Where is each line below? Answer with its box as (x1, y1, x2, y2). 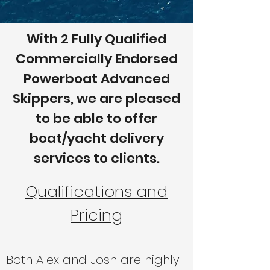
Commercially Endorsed (15, 49, 178, 68)
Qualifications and (25, 181, 168, 202)
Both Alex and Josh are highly (6, 251, 180, 268)
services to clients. (33, 149, 160, 168)
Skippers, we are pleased (13, 89, 180, 108)
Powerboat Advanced (23, 69, 170, 88)
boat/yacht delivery (29, 129, 164, 148)
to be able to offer (36, 109, 157, 128)
